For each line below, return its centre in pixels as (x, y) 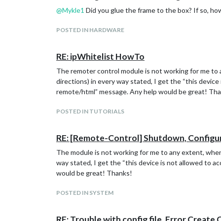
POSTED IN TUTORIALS (90, 111)
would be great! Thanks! (94, 173)
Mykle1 (73, 10)
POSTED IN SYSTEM (85, 193)
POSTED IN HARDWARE (90, 30)
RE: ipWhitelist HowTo (100, 56)
